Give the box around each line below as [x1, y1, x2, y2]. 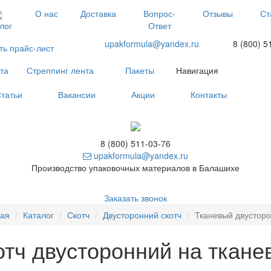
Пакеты [125, 64, 154, 76]
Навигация [176, 64, 218, 76]
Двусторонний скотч [102, 209, 181, 221]
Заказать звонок [104, 192, 167, 204]
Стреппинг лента [27, 64, 94, 76]
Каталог [22, 209, 54, 221]
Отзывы [203, 7, 233, 19]
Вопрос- [143, 7, 175, 19]
